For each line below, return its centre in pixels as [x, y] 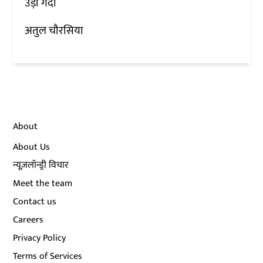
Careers [28, 220]
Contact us [35, 201]
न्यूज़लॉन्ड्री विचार [41, 165]
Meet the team [43, 183]
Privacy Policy [40, 238]
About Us [32, 147]
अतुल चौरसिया [54, 31]
